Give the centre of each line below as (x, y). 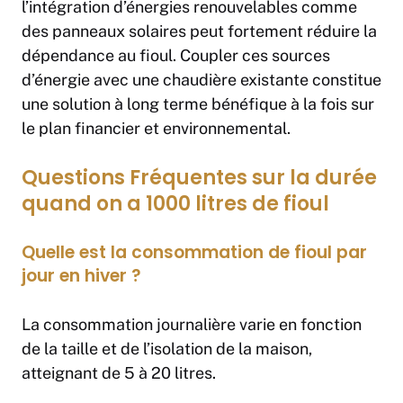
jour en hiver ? (81, 276)
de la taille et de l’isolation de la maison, (167, 349)
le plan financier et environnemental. (156, 129)
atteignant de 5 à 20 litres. (119, 373)
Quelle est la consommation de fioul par (194, 253)
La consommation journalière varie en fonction (192, 325)
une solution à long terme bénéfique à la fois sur (198, 104)
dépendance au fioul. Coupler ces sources (176, 56)
